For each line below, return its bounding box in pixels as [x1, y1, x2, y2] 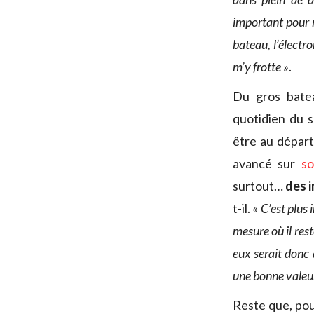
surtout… [233, 178, 285, 194]
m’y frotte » [233, 59, 289, 75]
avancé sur [233, 156, 301, 172]
